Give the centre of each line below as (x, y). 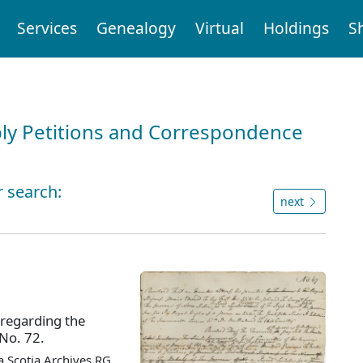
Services (47, 28)
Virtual (219, 28)
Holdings (296, 28)
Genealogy (136, 28)
